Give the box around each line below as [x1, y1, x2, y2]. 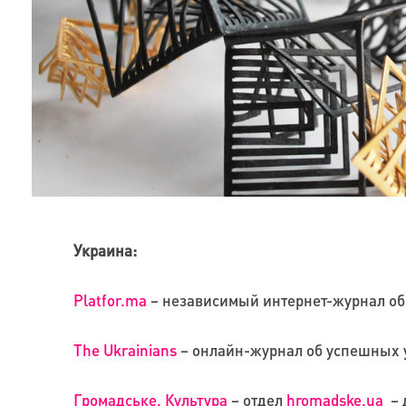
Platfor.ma [72, 290, 147, 311]
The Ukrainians [72, 340, 177, 361]
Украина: [72, 240, 137, 261]
